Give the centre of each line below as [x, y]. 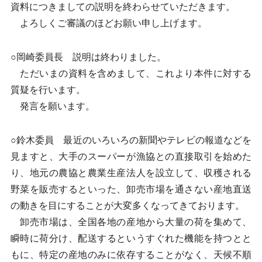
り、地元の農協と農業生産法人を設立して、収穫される [131, 173]
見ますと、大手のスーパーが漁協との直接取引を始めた [131, 156]
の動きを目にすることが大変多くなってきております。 [127, 206]
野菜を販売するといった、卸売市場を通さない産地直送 [131, 189]
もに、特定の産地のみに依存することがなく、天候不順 [131, 255]
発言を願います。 [52, 106]
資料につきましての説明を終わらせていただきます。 [123, 7]
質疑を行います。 [48, 90]
